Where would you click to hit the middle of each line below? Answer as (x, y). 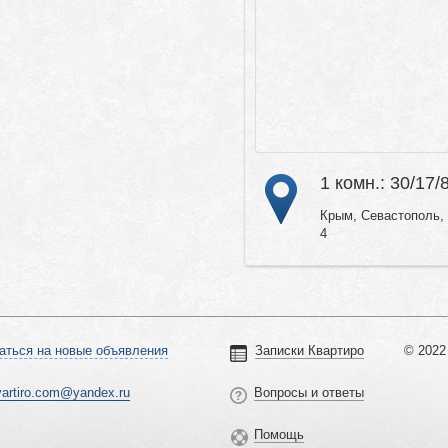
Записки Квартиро (309, 351)
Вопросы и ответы (309, 393)
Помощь (279, 435)
